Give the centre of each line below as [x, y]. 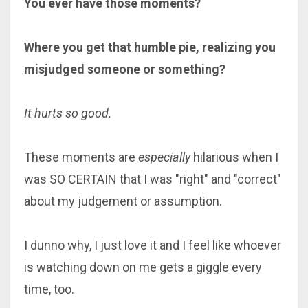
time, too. [51, 289]
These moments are [81, 157]
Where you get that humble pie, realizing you [150, 47]
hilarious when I [234, 157]
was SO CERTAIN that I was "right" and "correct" [153, 179]
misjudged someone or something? [126, 69]
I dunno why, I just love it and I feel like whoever [153, 245]
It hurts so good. [69, 113]
